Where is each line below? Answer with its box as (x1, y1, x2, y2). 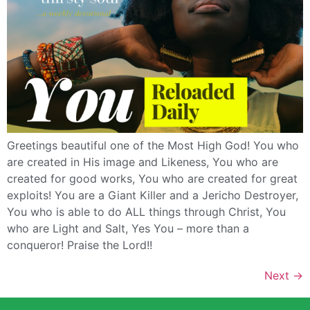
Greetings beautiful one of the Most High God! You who (7, 138, 299, 153)
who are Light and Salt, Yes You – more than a (7, 221, 249, 236)
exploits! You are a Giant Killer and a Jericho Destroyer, (7, 188, 298, 203)
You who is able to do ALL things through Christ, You (7, 205, 286, 219)
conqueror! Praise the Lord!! (7, 238, 152, 253)
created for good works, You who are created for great (7, 172, 298, 186)
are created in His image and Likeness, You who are (7, 155, 278, 170)
